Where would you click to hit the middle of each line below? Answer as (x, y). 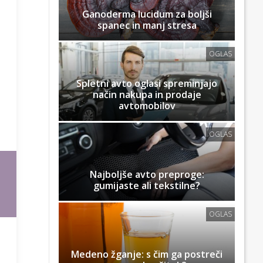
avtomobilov (147, 105)
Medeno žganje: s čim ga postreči (147, 254)
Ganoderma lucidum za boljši (147, 14)
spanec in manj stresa (147, 26)
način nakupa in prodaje (147, 94)
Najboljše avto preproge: (147, 174)
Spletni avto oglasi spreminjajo (147, 83)
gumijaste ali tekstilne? (147, 185)
